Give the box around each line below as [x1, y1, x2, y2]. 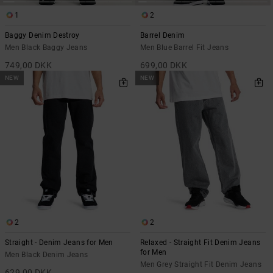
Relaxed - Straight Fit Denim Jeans [140, 238, 261, 247]
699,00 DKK [140, 60, 188, 70]
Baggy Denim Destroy [5, 30, 80, 40]
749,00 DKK [5, 60, 52, 70]
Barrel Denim [140, 30, 185, 40]
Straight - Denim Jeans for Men [5, 238, 113, 247]
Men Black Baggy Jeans [5, 43, 88, 52]
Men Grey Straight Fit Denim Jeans [140, 260, 261, 269]
